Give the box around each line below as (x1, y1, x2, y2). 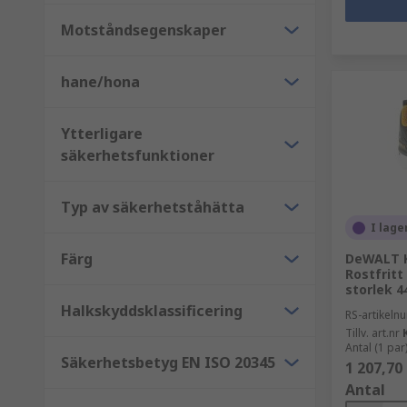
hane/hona (61, 72, 140, 92)
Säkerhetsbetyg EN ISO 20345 (61, 352, 275, 372)
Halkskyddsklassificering (61, 301, 243, 321)
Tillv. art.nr (345, 325, 400, 341)
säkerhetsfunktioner (61, 145, 214, 165)
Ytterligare (61, 124, 143, 144)
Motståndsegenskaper (61, 20, 226, 40)
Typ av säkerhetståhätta (61, 197, 244, 217)
